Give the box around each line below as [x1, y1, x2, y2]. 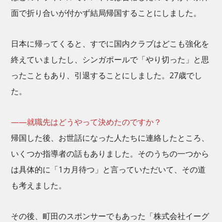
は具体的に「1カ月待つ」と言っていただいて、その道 [11, 164, 206, 175]
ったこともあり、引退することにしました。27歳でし [11, 70, 203, 81]
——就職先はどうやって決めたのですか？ [11, 116, 162, 128]
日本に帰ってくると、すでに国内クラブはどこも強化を [11, 38, 210, 50]
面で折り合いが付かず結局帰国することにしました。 [11, 7, 202, 19]
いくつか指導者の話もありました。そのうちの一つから [11, 148, 210, 160]
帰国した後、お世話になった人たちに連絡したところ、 [11, 132, 210, 144]
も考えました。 [11, 180, 67, 191]
